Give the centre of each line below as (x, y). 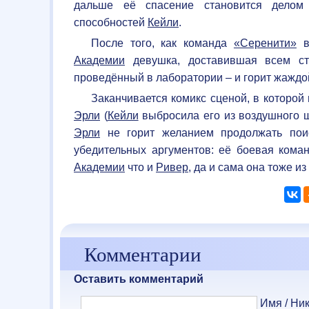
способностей (111, 22)
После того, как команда (162, 43)
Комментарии (143, 253)
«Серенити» (265, 43)
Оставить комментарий (139, 279)
